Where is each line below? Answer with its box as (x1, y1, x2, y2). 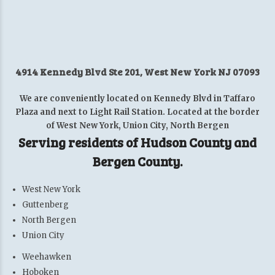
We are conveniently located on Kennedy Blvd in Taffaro (20, 93, 255, 104)
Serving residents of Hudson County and (18, 133, 257, 151)
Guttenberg (21, 199, 69, 210)
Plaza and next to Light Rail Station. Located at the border (15, 106, 260, 117)
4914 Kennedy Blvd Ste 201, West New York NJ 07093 (15, 64, 260, 78)
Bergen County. (93, 152, 182, 170)
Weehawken (21, 251, 71, 262)
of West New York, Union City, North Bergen (46, 120, 229, 131)
